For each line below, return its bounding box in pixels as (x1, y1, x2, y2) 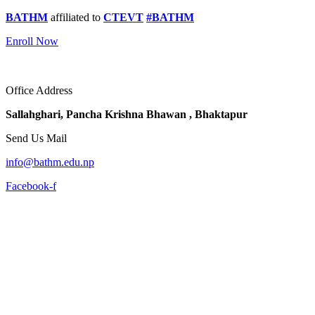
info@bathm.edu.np (6, 156, 94, 168)
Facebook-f (6, 180, 56, 192)
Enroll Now (6, 35, 58, 47)
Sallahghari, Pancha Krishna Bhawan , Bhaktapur (6, 108, 247, 120)
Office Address (6, 84, 72, 96)
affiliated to (48, 11, 103, 23)
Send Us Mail (6, 132, 67, 144)
